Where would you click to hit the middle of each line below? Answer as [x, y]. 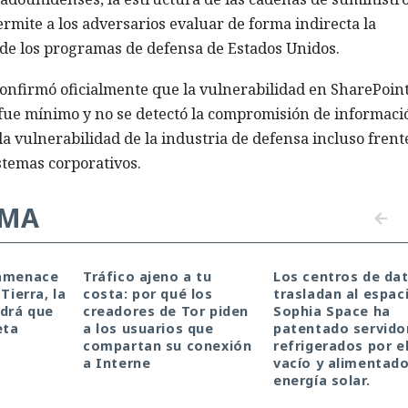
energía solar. [322, 380]
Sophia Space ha [332, 311]
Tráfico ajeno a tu [148, 276]
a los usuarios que [148, 328]
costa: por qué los [148, 293]
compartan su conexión [168, 345]
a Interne [117, 362]
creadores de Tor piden [166, 311]
